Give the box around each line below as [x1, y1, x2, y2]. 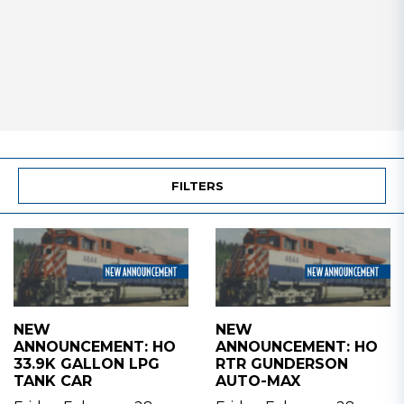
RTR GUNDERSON [216, 354, 348, 372]
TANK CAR [14, 372, 92, 390]
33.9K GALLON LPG [14, 354, 160, 372]
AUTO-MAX [216, 372, 300, 390]
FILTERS [170, 179, 224, 193]
